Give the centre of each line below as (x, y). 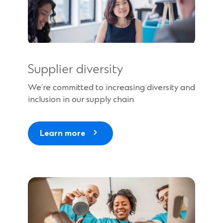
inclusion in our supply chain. (82, 99)
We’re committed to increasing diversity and (111, 87)
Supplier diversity (75, 69)
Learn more (62, 133)
